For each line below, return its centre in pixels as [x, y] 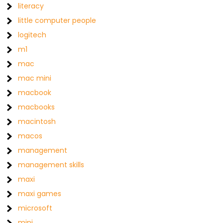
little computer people [57, 20]
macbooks [37, 107]
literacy [31, 6]
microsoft [35, 208]
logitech [32, 35]
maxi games [40, 194]
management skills [51, 165]
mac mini [35, 78]
